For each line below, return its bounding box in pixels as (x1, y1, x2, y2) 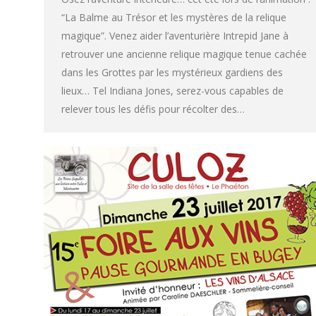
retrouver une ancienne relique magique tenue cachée (61, 47, 307, 61)
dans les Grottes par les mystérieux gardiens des (61, 66, 283, 80)
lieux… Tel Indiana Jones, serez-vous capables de (61, 84, 284, 98)
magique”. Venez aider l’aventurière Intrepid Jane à (61, 29, 288, 43)
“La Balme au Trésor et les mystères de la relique (61, 11, 286, 25)
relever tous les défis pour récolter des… (61, 102, 245, 116)
